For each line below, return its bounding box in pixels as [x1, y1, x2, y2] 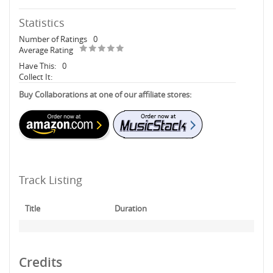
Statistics [19, 15, 65, 30]
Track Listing [19, 172, 82, 187]
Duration [115, 203, 147, 214]
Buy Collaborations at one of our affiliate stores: [19, 89, 191, 100]
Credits [19, 253, 62, 271]
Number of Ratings [19, 34, 87, 44]
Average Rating [19, 44, 73, 55]
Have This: [19, 60, 56, 71]
